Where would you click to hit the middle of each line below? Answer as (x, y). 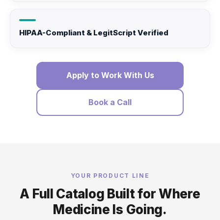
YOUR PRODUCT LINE (110, 175)
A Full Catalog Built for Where (110, 193)
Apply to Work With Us (110, 75)
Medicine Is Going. (110, 209)
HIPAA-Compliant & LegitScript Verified (94, 32)
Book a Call (110, 102)
